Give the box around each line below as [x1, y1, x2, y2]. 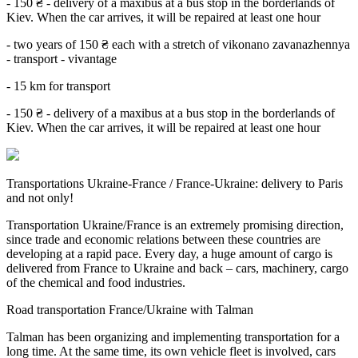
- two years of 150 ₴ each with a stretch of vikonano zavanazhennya [6, 38, 350, 52]
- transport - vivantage [6, 52, 117, 66]
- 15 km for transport [6, 79, 110, 93]
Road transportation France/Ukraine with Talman [6, 303, 253, 317]
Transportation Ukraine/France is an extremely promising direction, [6, 218, 344, 233]
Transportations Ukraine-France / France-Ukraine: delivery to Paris [6, 177, 343, 191]
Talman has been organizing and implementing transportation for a [6, 330, 340, 344]
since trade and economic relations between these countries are [6, 233, 320, 247]
